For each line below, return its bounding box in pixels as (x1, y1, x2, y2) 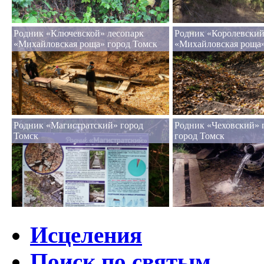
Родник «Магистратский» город (14, 120, 143, 130)
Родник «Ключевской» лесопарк (14, 28, 144, 38)
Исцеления (30, 222, 142, 247)
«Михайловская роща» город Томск (14, 38, 157, 49)
